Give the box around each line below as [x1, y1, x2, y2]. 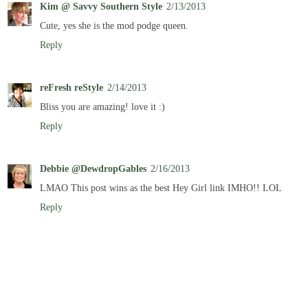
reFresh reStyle [40, 82, 103, 93]
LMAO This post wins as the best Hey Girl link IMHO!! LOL [40, 182, 282, 194]
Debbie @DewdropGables [40, 163, 146, 175]
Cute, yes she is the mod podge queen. [40, 20, 188, 32]
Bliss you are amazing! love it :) [40, 101, 165, 113]
